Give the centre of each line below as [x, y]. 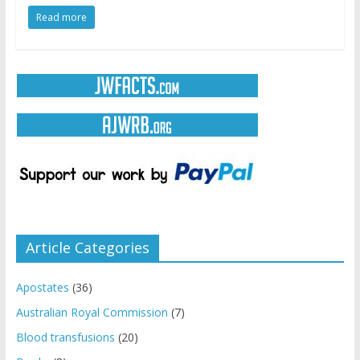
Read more [61, 17]
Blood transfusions [65, 337]
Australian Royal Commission [92, 312]
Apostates [42, 287]
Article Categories [87, 247]
